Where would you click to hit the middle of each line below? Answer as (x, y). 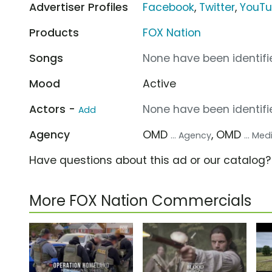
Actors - (54, 109)
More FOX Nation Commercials (140, 200)
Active (160, 83)
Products (54, 32)
